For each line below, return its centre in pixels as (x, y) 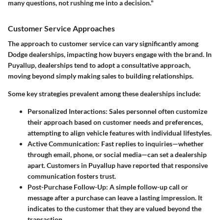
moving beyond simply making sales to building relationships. (101, 76)
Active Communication (63, 143)
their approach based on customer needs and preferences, (115, 122)
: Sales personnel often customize (156, 111)
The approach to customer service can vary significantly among (103, 43)
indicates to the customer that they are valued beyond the (114, 208)
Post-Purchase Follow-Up (67, 187)
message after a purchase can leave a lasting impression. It (115, 197)
